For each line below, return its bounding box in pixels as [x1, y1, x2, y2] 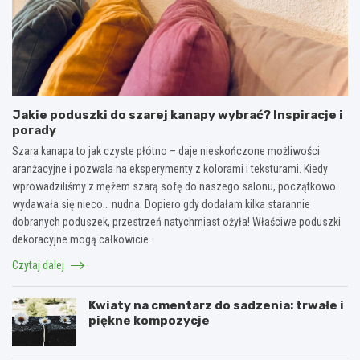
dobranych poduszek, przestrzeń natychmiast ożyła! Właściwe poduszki [12, 215, 341, 228]
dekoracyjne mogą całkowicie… [12, 232, 155, 246]
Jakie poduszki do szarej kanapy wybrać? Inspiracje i [12, 107, 343, 122]
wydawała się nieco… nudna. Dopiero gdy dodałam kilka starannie [12, 197, 310, 211]
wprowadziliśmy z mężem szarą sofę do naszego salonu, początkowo [12, 179, 336, 193]
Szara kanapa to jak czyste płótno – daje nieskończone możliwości [12, 144, 320, 157]
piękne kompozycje [88, 313, 210, 328]
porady [12, 122, 56, 137]
